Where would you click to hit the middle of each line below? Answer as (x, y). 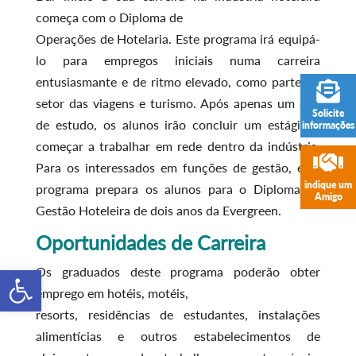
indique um (328, 185)
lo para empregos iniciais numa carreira (178, 60)
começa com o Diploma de (109, 17)
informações (328, 126)
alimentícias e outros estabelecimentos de (178, 336)
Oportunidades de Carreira (150, 242)
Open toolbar (50, 277)
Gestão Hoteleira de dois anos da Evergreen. (158, 210)
